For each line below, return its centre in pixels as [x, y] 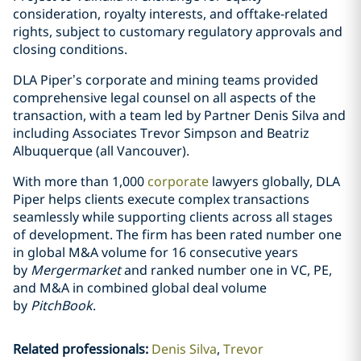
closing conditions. [70, 49]
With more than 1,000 [80, 181]
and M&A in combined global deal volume [140, 288]
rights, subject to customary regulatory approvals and [178, 31]
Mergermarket [76, 270]
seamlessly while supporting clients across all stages [173, 217]
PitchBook [62, 305]
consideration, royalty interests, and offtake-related [170, 14]
